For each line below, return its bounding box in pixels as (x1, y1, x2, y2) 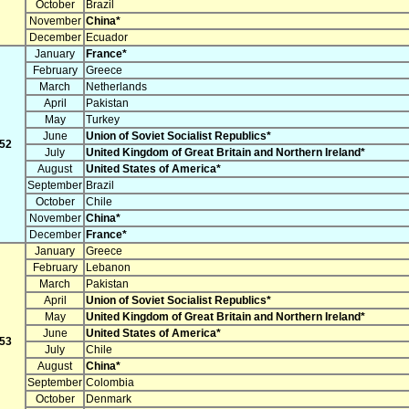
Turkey (86, 113, 120, 127)
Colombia (86, 376, 134, 390)
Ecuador (86, 31, 128, 45)
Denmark (86, 393, 131, 406)
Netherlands (86, 80, 147, 94)
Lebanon (86, 261, 131, 275)
